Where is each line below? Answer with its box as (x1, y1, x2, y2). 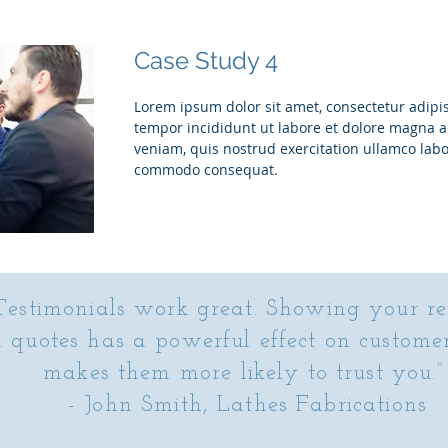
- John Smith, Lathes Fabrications (68, 394, 427, 417)
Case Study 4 (134, 46, 278, 75)
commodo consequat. (134, 160, 282, 179)
